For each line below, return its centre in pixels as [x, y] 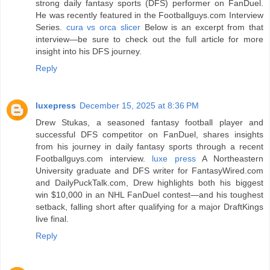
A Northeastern [230, 158]
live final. [52, 218]
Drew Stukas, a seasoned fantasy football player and [149, 122]
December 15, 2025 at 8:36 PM [139, 105]
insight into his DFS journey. [89, 51]
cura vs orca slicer [103, 27]
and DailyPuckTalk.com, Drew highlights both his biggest [149, 182]
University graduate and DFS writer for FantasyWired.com [149, 170]
